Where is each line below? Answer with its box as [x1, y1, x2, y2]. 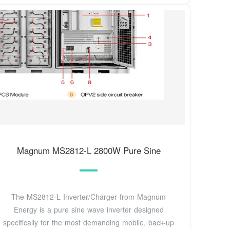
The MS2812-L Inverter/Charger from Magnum [11, 191, 166, 202]
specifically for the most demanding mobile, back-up [3, 217, 175, 228]
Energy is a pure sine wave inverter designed [13, 204, 164, 215]
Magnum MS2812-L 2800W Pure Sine [16, 144, 161, 157]
